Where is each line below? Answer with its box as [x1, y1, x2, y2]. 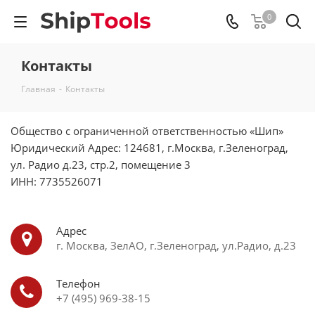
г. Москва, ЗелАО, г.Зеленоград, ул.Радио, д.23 [56, 238, 296, 252]
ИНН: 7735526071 [11, 174, 103, 188]
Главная [21, 83, 56, 95]
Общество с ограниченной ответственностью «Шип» [11, 124, 283, 138]
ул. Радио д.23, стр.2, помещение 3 [11, 157, 193, 172]
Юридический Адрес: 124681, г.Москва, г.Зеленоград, [11, 141, 288, 155]
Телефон [56, 276, 101, 290]
